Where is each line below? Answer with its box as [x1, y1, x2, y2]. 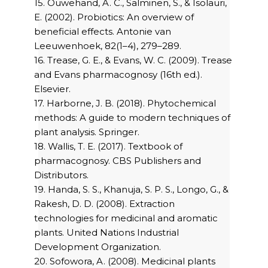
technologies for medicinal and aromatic [34, 212, 218, 224]
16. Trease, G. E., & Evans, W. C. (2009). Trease [34, 54, 232, 66]
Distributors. [34, 169, 89, 181]
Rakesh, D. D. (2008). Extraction [34, 198, 175, 210]
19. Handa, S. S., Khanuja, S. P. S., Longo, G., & [34, 184, 229, 196]
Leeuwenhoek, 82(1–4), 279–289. [34, 40, 181, 52]
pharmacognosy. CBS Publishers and [34, 155, 201, 167]
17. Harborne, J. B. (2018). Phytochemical [34, 98, 216, 109]
